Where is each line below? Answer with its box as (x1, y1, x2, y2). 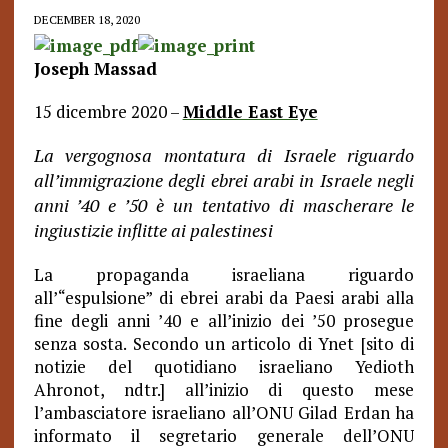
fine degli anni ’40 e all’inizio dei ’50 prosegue (33, 309, 415, 332)
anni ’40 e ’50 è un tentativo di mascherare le (33, 193, 415, 217)
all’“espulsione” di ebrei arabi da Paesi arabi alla (33, 286, 415, 309)
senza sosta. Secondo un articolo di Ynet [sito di (33, 332, 415, 355)
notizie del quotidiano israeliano (33, 355, 334, 378)
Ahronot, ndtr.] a (33, 378, 194, 401)
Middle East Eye (182, 100, 318, 123)
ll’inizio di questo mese (193, 378, 415, 401)
